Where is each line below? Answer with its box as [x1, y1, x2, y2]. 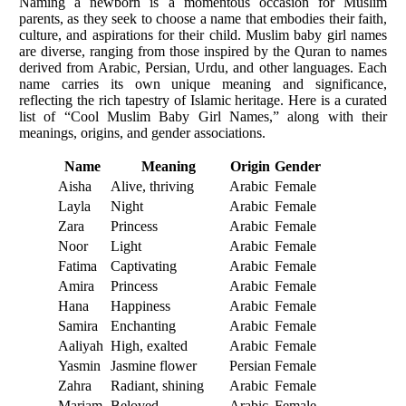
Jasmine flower [111, 358, 197, 374]
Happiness [111, 298, 170, 314]
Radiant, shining [111, 378, 204, 394]
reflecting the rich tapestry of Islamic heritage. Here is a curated [19, 92, 387, 109]
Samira [58, 318, 98, 334]
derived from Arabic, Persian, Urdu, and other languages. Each [19, 60, 387, 76]
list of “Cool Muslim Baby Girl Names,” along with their [19, 109, 387, 125]
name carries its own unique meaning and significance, [19, 76, 387, 92]
